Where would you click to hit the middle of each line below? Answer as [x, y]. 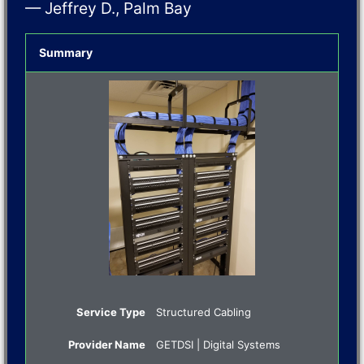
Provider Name [107, 344]
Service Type [111, 312]
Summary [65, 52]
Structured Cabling [204, 312]
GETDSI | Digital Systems [219, 344]
